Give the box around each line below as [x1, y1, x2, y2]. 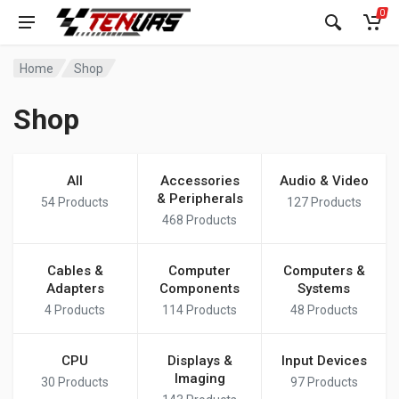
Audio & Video [279, 173, 369, 189]
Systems [297, 281, 351, 297]
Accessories [159, 173, 240, 189]
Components [159, 281, 240, 297]
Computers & [282, 263, 365, 279]
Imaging [174, 370, 225, 387]
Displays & [167, 353, 232, 369]
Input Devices [281, 353, 367, 369]
